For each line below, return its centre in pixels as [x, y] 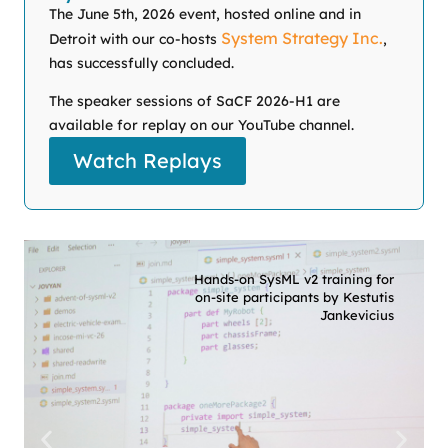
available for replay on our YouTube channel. [201, 125]
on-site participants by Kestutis [294, 297]
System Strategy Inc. [302, 38]
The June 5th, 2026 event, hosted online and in [205, 14]
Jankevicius [357, 315]
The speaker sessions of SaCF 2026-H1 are [194, 101]
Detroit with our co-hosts [135, 39]
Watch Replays [147, 161]
